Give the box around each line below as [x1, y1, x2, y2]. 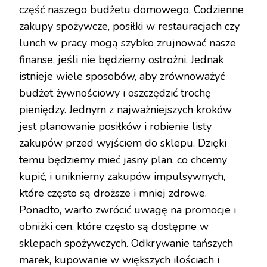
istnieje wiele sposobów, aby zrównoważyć [19, 69, 225, 84]
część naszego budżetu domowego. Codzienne [19, 2, 244, 17]
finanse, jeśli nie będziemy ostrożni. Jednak [19, 52, 223, 67]
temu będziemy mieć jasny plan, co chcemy [19, 153, 227, 167]
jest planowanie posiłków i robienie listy [19, 119, 212, 134]
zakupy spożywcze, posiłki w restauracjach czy [19, 19, 240, 34]
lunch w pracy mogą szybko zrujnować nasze [19, 36, 236, 51]
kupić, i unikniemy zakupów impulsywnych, [19, 169, 225, 184]
